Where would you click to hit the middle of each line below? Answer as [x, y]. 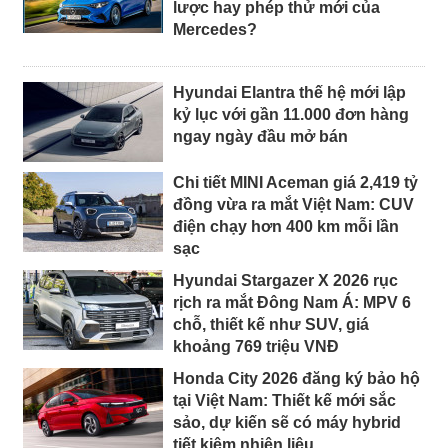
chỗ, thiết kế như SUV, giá [271, 324]
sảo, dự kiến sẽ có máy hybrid [287, 422]
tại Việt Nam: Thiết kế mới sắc [284, 400]
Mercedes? [215, 29]
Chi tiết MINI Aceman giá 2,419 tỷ [295, 182]
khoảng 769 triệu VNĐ [256, 346]
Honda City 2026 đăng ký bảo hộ [296, 378]
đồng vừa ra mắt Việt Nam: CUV [293, 204]
